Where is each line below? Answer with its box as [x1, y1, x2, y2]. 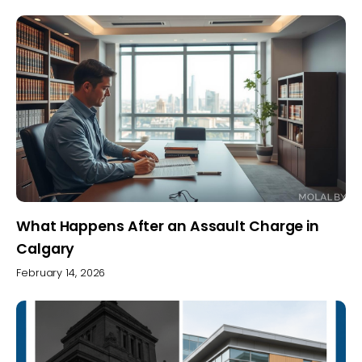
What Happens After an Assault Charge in [16, 216, 320, 236]
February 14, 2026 [16, 266, 106, 280]
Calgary [16, 238, 75, 259]
